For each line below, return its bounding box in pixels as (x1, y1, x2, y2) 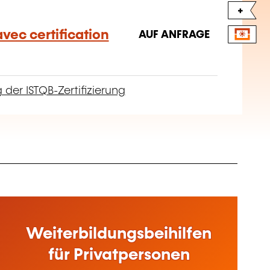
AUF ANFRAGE (138, 29, 210, 40)
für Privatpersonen (48, 246, 190, 263)
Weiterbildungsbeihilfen (26, 225, 212, 242)
